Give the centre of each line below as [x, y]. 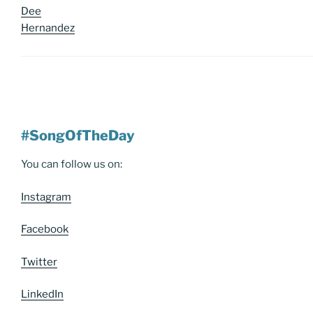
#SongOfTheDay [78, 136]
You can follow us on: [72, 165]
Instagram [46, 197]
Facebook [45, 230]
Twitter [39, 262]
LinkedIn [42, 294]
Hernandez [48, 28]
